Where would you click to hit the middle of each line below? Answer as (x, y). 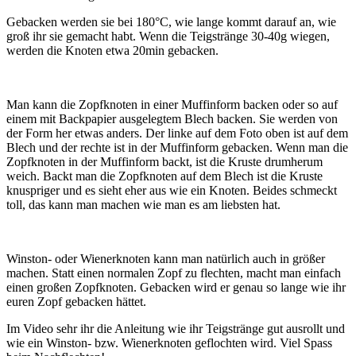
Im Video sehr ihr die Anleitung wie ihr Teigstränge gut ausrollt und (176, 328)
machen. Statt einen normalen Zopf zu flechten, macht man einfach (174, 273)
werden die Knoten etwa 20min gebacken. (112, 50)
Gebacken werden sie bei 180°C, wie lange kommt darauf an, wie (171, 21)
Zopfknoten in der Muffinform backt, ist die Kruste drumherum (164, 161)
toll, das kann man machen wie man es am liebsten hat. (143, 204)
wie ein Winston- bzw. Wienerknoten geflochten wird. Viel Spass (169, 342)
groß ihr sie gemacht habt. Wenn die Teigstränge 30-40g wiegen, (168, 36)
